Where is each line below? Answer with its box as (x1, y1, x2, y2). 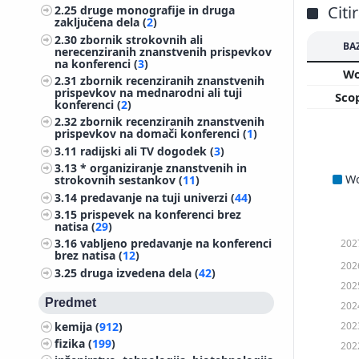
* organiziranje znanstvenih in (80, 160, 248, 176)
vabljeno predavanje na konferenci (80, 236, 272, 252)
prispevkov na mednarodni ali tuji (54, 84, 243, 100)
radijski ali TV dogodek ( (80, 143, 215, 159)
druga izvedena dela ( (80, 264, 200, 280)
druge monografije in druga (80, 2, 236, 18)
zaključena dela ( (54, 14, 147, 30)
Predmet (45, 295, 96, 309)
